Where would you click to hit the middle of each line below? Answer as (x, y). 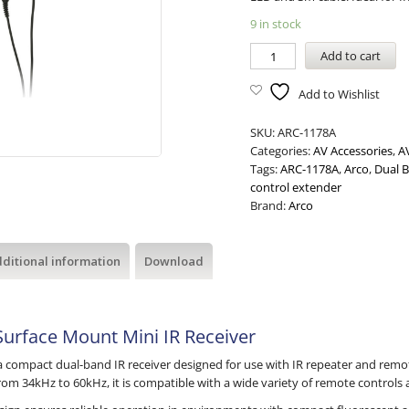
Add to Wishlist (340, 94)
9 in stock (276, 24)
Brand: (270, 205)
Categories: (282, 151)
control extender (296, 187)
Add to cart (351, 56)
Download (174, 261)
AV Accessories (353, 151)
